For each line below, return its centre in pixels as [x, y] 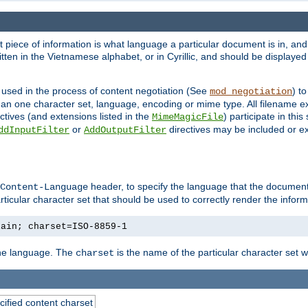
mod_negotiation [251, 91]
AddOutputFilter [125, 130]
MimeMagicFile [188, 117]
